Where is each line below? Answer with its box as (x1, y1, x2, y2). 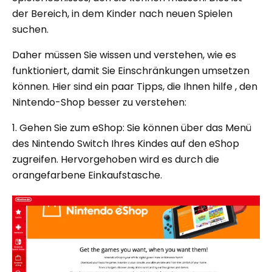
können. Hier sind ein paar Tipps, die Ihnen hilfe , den (12, 80, 257, 93)
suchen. (12, 22, 49, 36)
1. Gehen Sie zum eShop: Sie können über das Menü (12, 121, 251, 135)
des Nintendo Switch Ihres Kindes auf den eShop (12, 137, 239, 151)
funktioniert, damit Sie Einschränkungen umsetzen (12, 64, 250, 78)
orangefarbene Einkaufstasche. (12, 168, 162, 182)
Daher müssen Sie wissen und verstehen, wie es (12, 48, 236, 62)
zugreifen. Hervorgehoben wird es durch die (12, 152, 219, 166)
